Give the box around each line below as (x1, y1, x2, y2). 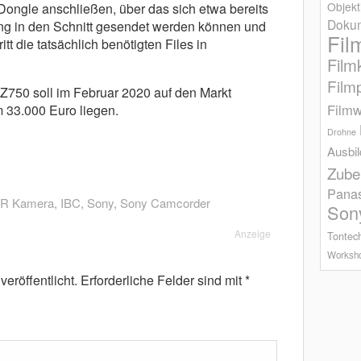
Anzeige (234, 226, 272, 241)
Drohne (327, 126, 357, 139)
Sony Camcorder (119, 194, 210, 212)
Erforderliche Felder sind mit (80, 271, 245, 290)
